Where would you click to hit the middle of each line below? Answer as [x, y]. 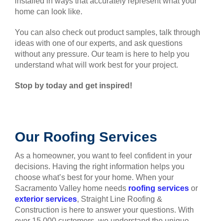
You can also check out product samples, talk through [108, 33]
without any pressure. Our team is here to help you [102, 54]
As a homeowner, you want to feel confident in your [103, 156]
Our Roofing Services [86, 137]
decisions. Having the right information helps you [100, 167]
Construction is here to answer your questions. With [104, 210]
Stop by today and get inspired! [74, 86]
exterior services [46, 199]
